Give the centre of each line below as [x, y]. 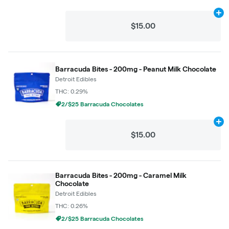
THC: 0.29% [72, 91]
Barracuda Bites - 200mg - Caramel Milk [121, 175]
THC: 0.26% [72, 206]
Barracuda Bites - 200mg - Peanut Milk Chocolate [136, 69]
